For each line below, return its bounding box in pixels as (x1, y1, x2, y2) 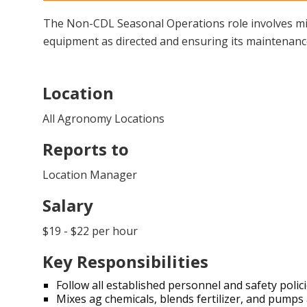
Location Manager (42, 167, 137, 182)
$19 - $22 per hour (42, 223, 138, 238)
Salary (42, 194, 93, 217)
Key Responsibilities (42, 250, 208, 273)
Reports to (42, 138, 129, 160)
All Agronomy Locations (42, 111, 164, 126)
